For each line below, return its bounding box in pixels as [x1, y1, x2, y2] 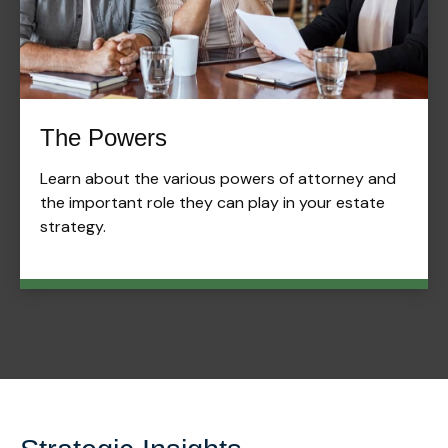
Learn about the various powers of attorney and [40, 168, 396, 190]
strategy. [40, 216, 106, 238]
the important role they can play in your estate [40, 192, 385, 214]
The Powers [40, 124, 167, 152]
